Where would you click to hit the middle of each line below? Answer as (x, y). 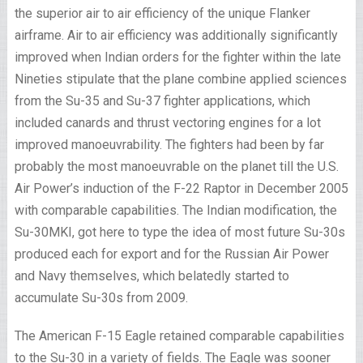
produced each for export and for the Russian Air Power (171, 254)
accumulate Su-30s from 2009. (102, 298)
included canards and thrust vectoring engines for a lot (167, 123)
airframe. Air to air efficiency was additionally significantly (176, 35)
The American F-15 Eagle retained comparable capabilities (179, 336)
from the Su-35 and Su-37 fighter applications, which (162, 101)
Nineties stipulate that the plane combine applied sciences (180, 79)
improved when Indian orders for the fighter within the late (177, 57)
